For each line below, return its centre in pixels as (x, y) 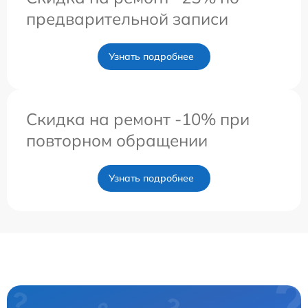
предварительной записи (127, 18)
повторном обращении (117, 140)
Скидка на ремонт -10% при (138, 119)
